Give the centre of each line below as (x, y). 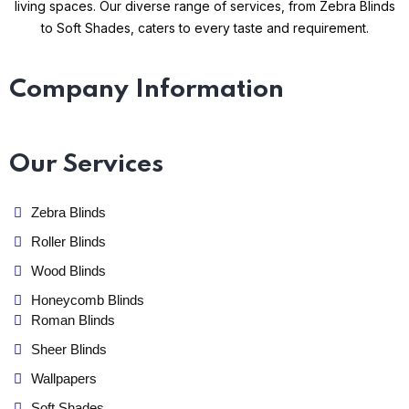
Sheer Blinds (68, 349)
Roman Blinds (73, 320)
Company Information (147, 90)
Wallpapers (63, 378)
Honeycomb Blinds (87, 300)
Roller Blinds (68, 241)
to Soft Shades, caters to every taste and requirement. (204, 28)
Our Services (86, 165)
